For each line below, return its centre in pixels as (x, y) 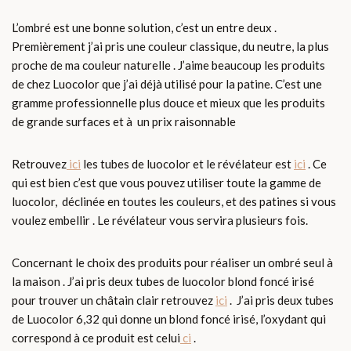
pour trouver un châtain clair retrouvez (114, 300)
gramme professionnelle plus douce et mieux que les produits (168, 103)
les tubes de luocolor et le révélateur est (187, 164)
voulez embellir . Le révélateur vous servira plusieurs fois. (160, 221)
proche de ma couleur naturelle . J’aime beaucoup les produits (168, 65)
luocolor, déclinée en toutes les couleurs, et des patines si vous (174, 202)
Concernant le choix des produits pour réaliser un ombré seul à (172, 263)
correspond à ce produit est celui (96, 338)
